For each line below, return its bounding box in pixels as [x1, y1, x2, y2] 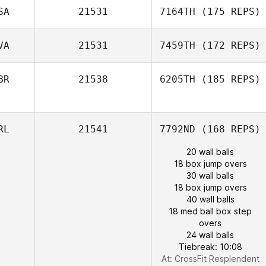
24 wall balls [186, 230, 234, 240]
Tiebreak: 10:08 [178, 242, 242, 252]
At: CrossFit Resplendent [161, 254, 259, 264]
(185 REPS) [195, 74, 261, 85]
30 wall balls [186, 170, 234, 180]
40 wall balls [186, 194, 235, 204]
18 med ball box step [169, 206, 252, 216]
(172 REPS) [195, 40, 261, 51]
